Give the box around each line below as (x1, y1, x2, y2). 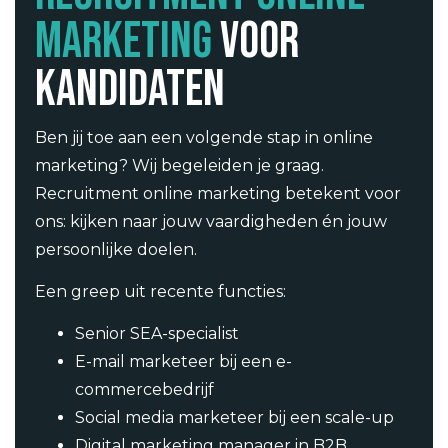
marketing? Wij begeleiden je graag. (35, 155, 324, 175)
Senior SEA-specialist (75, 324, 239, 344)
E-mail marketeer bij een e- (75, 352, 292, 372)
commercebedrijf (75, 380, 214, 400)
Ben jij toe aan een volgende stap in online (35, 127, 373, 147)
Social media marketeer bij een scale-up (75, 408, 394, 428)
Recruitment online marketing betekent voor (35, 183, 401, 203)
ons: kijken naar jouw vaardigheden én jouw (35, 211, 387, 231)
